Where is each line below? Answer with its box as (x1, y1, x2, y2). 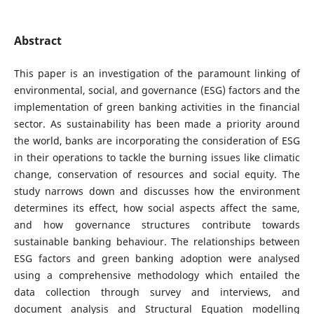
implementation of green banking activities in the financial (13, 100, 301, 114)
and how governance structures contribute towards (13, 218, 301, 231)
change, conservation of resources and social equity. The (13, 168, 301, 181)
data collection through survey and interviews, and (13, 285, 301, 299)
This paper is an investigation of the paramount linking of (13, 67, 301, 80)
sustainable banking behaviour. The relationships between (13, 235, 301, 248)
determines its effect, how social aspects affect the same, (13, 201, 301, 214)
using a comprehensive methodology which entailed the (13, 268, 301, 282)
